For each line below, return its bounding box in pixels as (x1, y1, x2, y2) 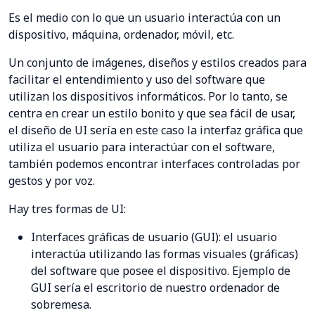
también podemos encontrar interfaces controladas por (8, 155, 300, 172)
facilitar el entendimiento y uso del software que (8, 71, 265, 87)
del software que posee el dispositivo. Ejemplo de (31, 262, 290, 278)
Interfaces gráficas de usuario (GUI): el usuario (31, 229, 277, 245)
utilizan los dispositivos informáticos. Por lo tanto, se (8, 88, 288, 104)
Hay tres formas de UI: (8, 200, 126, 217)
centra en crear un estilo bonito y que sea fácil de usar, (8, 105, 295, 121)
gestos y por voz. (8, 172, 95, 188)
